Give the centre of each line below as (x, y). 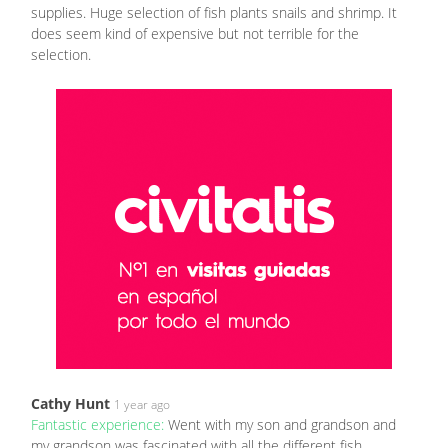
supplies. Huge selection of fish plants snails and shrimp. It (214, 13)
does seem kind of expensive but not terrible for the (195, 34)
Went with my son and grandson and (282, 425)
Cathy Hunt (70, 404)
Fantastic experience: (99, 425)
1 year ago (142, 405)
